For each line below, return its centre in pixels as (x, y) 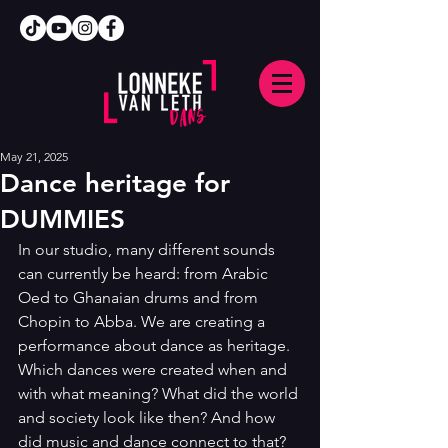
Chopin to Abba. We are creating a (143, 321)
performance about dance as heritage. (156, 345)
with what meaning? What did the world (160, 393)
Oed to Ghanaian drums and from (140, 297)
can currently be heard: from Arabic (145, 273)
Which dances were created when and (154, 369)
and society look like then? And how (148, 417)
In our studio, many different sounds (148, 249)
